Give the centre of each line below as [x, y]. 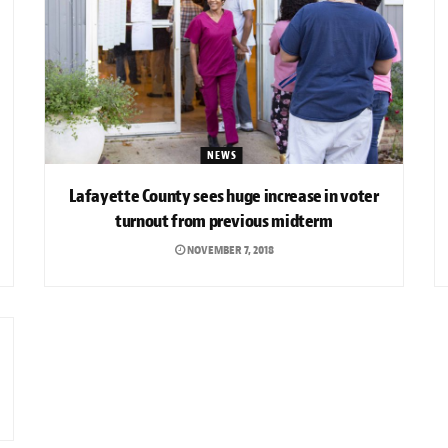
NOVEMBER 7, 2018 [229, 249]
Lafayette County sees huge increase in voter [224, 196]
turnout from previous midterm [224, 221]
